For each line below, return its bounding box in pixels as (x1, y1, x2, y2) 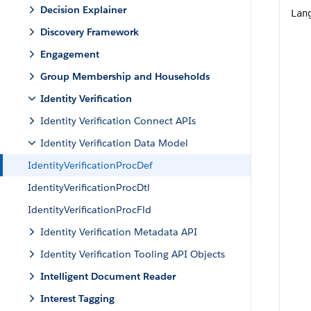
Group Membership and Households (40, 70, 210, 83)
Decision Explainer (40, 3, 126, 16)
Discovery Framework (40, 26, 139, 38)
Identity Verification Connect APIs (40, 115, 196, 127)
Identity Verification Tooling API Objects (40, 248, 225, 260)
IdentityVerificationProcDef (28, 159, 153, 171)
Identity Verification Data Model (40, 137, 188, 149)
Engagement (40, 48, 99, 60)
